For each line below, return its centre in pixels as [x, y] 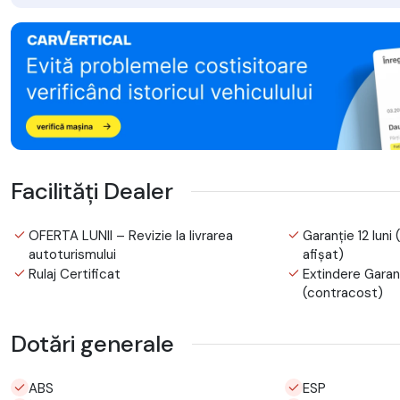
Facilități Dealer [92, 191]
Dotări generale [92, 343]
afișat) [323, 254]
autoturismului [72, 254]
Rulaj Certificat [75, 274]
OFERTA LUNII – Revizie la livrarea [131, 235]
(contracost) [342, 292]
